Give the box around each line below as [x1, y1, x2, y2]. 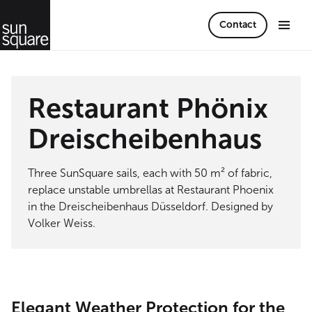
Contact [219, 19, 256, 31]
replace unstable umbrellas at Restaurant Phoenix [28, 183, 274, 196]
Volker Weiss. [28, 217, 95, 230]
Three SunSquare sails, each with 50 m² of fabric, [28, 166, 272, 180]
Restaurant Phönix [28, 91, 268, 125]
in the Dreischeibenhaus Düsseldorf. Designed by [28, 200, 273, 213]
